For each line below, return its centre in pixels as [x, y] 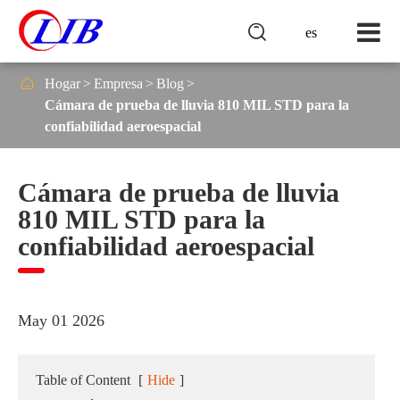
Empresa [118, 83]
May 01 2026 [61, 321]
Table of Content [83, 380]
